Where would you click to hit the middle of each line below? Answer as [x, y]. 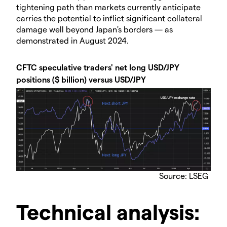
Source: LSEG [184, 176]
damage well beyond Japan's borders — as [94, 29]
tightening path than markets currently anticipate [108, 7]
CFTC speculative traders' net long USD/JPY [98, 67]
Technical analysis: [108, 212]
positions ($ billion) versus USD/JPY [81, 79]
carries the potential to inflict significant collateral [109, 18]
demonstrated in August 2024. [72, 40]
